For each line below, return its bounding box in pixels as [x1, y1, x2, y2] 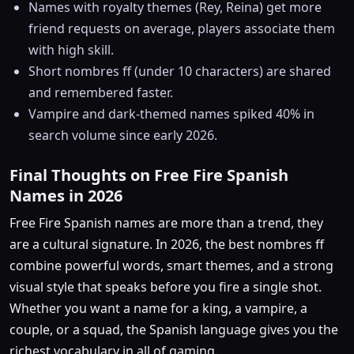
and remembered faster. [28, 84, 173, 102]
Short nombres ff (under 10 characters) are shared [28, 62, 331, 81]
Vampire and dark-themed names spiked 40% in [28, 105, 314, 123]
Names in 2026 [9, 185, 122, 207]
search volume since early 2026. [28, 126, 217, 145]
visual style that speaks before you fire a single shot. [9, 278, 322, 296]
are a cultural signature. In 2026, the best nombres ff [9, 235, 324, 254]
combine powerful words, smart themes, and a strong [9, 257, 333, 275]
